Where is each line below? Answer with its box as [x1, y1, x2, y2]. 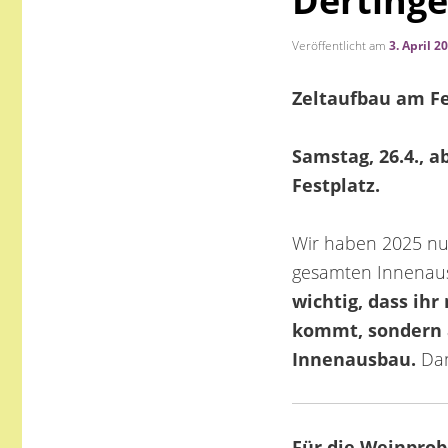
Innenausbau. [292, 347, 417, 372]
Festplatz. [292, 173, 386, 198]
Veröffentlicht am [292, 36, 390, 54]
